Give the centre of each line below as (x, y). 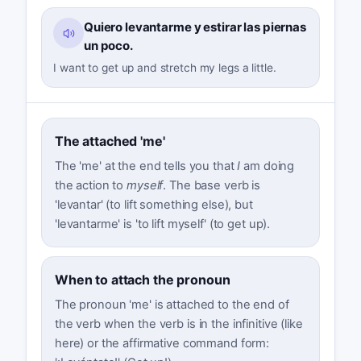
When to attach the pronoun (142, 280)
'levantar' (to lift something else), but (154, 204)
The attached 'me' (110, 141)
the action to (91, 185)
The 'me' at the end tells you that (146, 166)
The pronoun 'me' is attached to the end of (172, 305)
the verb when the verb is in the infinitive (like (178, 324)
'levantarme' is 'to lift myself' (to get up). (162, 224)
